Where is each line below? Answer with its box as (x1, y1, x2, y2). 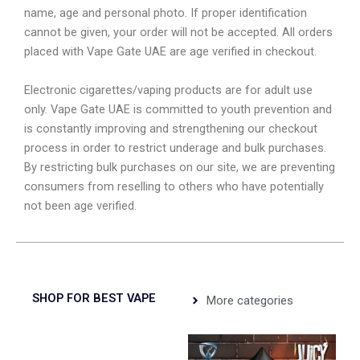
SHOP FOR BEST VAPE (32, 290, 156, 305)
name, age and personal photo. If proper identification (24, 6, 307, 21)
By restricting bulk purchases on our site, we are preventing (24, 159, 335, 174)
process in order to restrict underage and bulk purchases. (24, 140, 326, 155)
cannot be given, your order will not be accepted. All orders (24, 25, 333, 40)
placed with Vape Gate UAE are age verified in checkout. (24, 44, 317, 59)
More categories (206, 292, 293, 308)
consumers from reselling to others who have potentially (24, 178, 324, 194)
